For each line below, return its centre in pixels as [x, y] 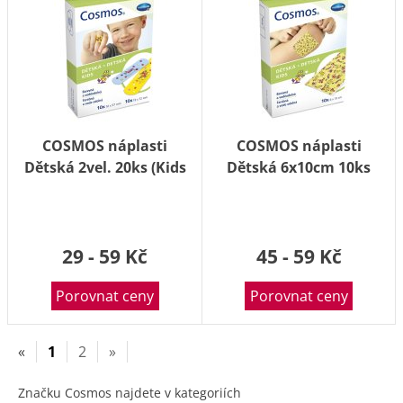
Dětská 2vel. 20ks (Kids [105, 167]
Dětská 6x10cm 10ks [299, 167]
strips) [105, 189]
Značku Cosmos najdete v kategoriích [130, 393]
